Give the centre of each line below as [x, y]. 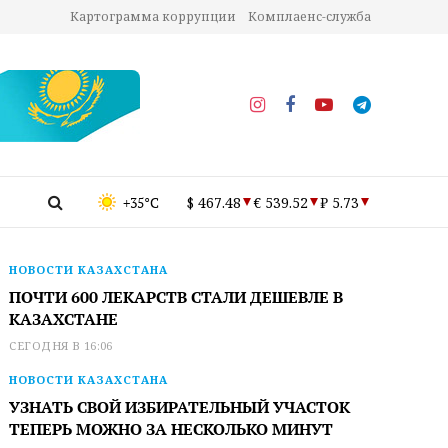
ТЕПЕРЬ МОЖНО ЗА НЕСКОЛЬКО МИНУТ [171, 429]
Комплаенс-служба [309, 16]
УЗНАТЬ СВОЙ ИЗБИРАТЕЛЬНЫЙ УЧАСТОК [180, 407]
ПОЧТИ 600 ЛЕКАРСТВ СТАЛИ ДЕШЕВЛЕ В [176, 297]
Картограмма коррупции [153, 16]
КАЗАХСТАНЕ [64, 319]
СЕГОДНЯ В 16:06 [61, 345]
